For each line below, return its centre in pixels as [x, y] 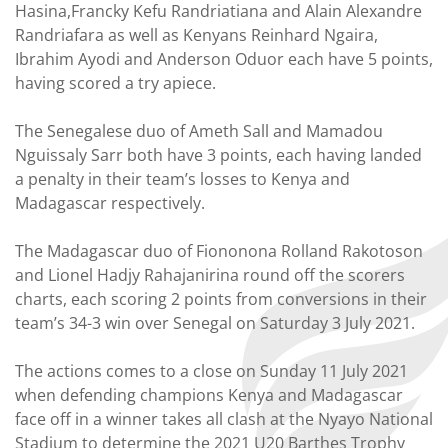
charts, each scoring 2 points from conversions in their [221, 299]
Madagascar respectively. [110, 203]
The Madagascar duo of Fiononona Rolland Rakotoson [219, 251]
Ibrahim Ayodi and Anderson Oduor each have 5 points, [224, 59]
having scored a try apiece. [115, 83]
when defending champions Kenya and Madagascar [209, 395]
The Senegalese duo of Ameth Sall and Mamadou [199, 131]
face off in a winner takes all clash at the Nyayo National [224, 419]
